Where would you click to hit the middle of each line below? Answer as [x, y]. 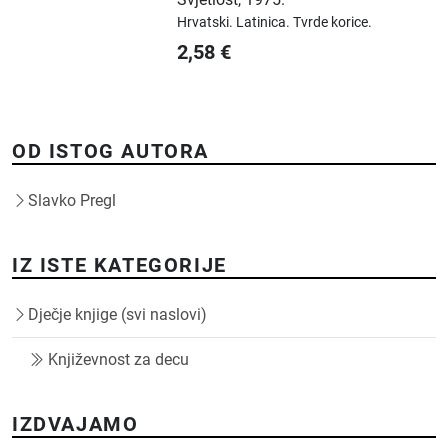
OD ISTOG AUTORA [110, 150]
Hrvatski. [207, 21]
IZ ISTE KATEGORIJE [119, 264]
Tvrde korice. [333, 21]
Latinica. [265, 21]
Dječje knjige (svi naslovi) [117, 314]
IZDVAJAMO [75, 423]
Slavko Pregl [72, 200]
